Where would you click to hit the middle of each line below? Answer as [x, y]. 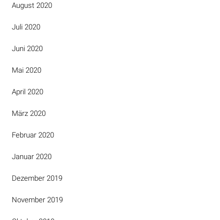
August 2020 [32, 5]
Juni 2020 [27, 49]
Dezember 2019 [37, 178]
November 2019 [37, 200]
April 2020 [27, 92]
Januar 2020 [32, 157]
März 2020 [29, 113]
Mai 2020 [27, 70]
